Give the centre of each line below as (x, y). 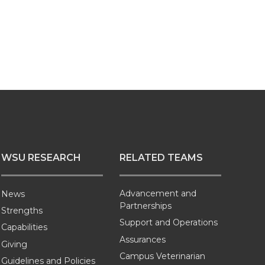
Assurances (143, 239)
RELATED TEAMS (161, 158)
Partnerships (146, 206)
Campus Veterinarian (162, 256)
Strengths (22, 211)
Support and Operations (169, 223)
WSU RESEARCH (41, 158)
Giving (14, 244)
